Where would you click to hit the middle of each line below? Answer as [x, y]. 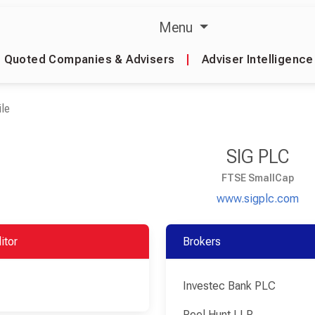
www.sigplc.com [258, 199]
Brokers [201, 242]
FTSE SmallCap [258, 178]
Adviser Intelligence [257, 59]
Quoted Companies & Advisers [89, 59]
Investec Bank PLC [229, 286]
